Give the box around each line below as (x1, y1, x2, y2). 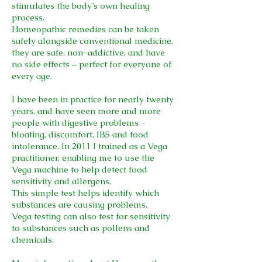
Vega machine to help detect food (12, 164, 147, 175)
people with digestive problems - (12, 117, 146, 128)
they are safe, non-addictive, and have (12, 47, 165, 58)
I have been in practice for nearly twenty (12, 94, 174, 105)
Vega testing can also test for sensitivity (12, 211, 170, 222)
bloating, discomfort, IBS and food (12, 129, 149, 140)
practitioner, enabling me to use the (12, 152, 154, 163)
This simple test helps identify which (12, 187, 159, 198)
